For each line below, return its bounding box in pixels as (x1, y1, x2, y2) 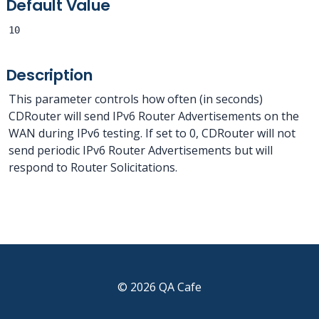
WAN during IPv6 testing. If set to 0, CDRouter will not (9, 125, 296, 141)
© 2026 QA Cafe (117, 279, 202, 295)
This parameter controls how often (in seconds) (9, 91, 263, 107)
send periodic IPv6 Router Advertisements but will (9, 142, 273, 158)
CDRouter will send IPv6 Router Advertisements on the (9, 108, 299, 124)
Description (6, 64, 93, 86)
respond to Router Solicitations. (9, 159, 177, 175)
